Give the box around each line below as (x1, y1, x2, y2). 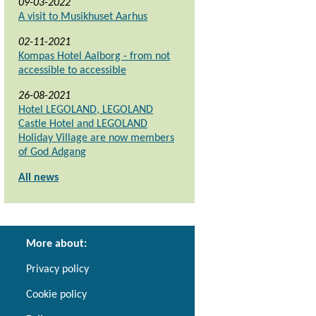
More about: (26, 238, 87, 250)
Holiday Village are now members (18, 133, 174, 145)
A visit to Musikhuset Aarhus (18, 11, 147, 23)
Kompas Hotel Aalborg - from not (18, 51, 170, 63)
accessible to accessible (18, 65, 126, 77)
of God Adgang (18, 147, 86, 159)
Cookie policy (26, 288, 87, 300)
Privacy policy (26, 263, 89, 275)
